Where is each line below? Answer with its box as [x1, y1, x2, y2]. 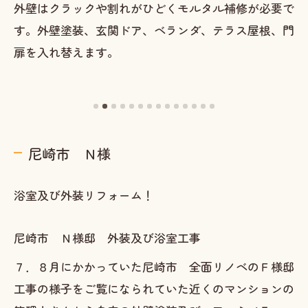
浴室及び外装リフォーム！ [14, 186, 154, 203]
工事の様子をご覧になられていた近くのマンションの [14, 280, 294, 297]
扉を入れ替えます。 [14, 43, 119, 60]
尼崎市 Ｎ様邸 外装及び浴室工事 [14, 229, 201, 246]
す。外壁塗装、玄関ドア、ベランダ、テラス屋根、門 [14, 21, 294, 38]
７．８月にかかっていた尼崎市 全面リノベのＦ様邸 [14, 258, 294, 275]
